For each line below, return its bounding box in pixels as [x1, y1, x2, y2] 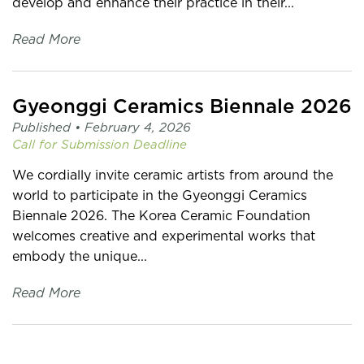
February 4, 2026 [84, 121, 191, 134]
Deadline [133, 138, 187, 151]
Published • [12, 121, 84, 134]
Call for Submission [12, 138, 129, 151]
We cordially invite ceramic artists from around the [12, 168, 333, 182]
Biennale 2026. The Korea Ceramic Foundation [12, 209, 310, 223]
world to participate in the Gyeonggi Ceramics [12, 188, 307, 202]
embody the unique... [12, 249, 147, 263]
